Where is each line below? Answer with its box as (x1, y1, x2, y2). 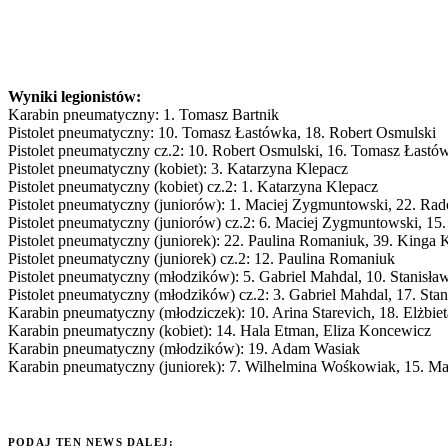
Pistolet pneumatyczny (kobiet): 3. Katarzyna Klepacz (8, 159, 348, 177)
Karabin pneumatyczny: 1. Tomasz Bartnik (8, 105, 279, 123)
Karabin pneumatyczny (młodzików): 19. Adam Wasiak (8, 339, 360, 357)
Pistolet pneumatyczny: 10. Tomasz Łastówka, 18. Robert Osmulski (8, 123, 436, 141)
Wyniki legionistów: (8, 87, 141, 105)
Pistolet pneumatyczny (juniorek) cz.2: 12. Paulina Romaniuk (8, 249, 395, 267)
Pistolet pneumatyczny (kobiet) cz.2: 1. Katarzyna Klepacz (8, 177, 378, 195)
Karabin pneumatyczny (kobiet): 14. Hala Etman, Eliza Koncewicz (8, 321, 431, 339)
